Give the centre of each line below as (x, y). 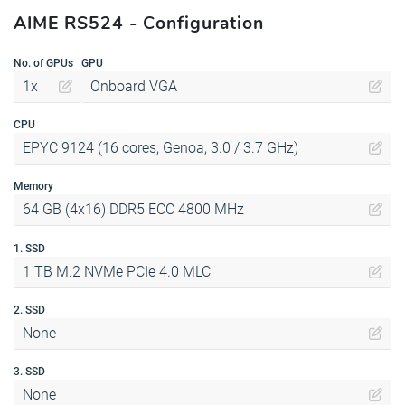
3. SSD (29, 371)
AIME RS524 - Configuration (139, 23)
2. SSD (29, 310)
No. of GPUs (43, 64)
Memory (33, 187)
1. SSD (29, 248)
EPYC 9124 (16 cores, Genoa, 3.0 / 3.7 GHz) (160, 148)
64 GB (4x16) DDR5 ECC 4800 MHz (133, 210)
